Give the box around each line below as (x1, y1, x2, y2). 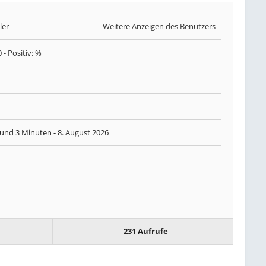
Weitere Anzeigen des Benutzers (102, 21, 216, 31)
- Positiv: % (2, 47, 42, 58)
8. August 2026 (58, 126, 109, 138)
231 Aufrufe (123, 225, 169, 236)
